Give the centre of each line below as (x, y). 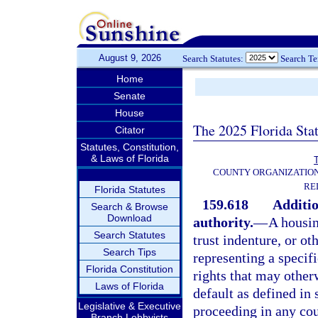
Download (130, 218)
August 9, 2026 (130, 58)
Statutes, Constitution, (130, 147)
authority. (223, 222)
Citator (130, 130)
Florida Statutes (130, 190)
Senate (130, 96)
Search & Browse (130, 207)
